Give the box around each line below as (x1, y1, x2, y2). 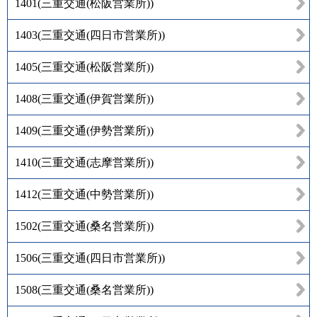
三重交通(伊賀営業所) (41, 92, 150, 105)
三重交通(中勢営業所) (41, 188, 150, 200)
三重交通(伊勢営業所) (41, 124, 150, 137)
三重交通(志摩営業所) (41, 156, 150, 168)
